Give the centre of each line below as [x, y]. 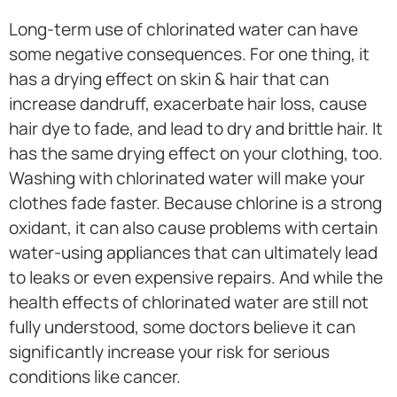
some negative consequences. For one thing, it [189, 54]
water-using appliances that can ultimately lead [193, 253]
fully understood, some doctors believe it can [182, 327]
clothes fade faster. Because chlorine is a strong [195, 203]
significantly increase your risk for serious [169, 352]
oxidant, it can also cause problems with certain [193, 228]
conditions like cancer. [95, 377]
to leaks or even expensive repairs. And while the [196, 278]
